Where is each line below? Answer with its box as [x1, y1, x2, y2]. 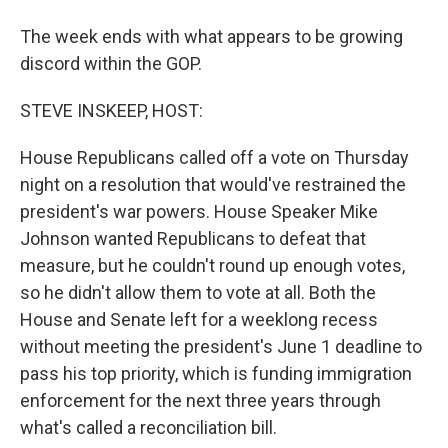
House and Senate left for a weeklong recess [20, 309, 378, 330]
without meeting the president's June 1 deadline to [20, 336, 422, 357]
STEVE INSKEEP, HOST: [20, 100, 203, 121]
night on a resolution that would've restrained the [20, 174, 406, 195]
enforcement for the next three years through [20, 390, 381, 411]
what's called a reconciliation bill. [20, 417, 277, 438]
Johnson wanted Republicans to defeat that [20, 228, 366, 249]
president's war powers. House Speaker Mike [20, 201, 378, 222]
